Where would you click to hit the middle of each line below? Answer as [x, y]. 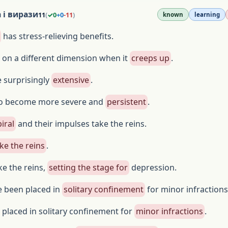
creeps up [150, 58]
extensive [71, 80]
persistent [126, 102]
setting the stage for [88, 167]
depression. [153, 167]
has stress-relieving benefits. [57, 36]
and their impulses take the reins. [81, 124]
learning [207, 15]
